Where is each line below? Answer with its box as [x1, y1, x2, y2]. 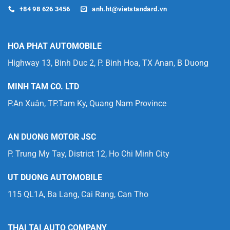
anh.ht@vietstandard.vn [92, 5, 167, 13]
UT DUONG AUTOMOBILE [7, 172, 102, 182]
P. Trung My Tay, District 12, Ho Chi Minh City [7, 149, 169, 159]
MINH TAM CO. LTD [7, 81, 79, 91]
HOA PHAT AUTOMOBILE [7, 41, 102, 51]
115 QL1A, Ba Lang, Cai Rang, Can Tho [7, 189, 148, 199]
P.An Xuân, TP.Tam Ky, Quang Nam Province [7, 98, 166, 108]
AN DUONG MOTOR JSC [7, 132, 96, 142]
